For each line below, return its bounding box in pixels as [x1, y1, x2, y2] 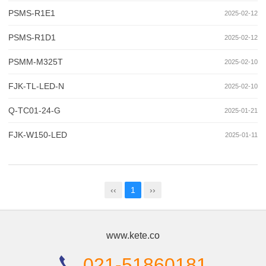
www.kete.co [106, 230, 160, 241]
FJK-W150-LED [8, 130, 67, 140]
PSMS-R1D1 [8, 33, 56, 43]
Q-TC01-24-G [8, 106, 61, 116]
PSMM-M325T [8, 57, 63, 67]
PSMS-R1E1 [8, 8, 55, 18]
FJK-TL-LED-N [8, 81, 64, 91]
